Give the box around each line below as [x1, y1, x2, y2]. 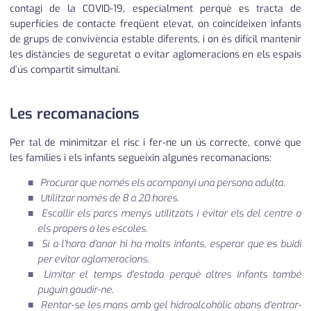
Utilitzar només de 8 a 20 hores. [40, 192, 179, 205]
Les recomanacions [10, 104, 140, 124]
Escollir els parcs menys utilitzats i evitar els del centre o [41, 207, 302, 221]
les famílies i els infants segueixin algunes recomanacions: [10, 151, 271, 165]
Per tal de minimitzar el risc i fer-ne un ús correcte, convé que [10, 136, 301, 150]
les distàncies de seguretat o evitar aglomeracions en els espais [10, 48, 301, 62]
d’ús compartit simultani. [10, 63, 120, 77]
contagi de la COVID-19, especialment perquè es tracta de [10, 2, 301, 16]
